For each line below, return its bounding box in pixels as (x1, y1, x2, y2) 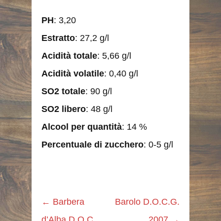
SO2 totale (41, 86, 85, 96)
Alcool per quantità (41, 121, 122, 132)
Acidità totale (41, 50, 97, 61)
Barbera (50, 196, 84, 207)
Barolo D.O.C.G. (115, 196, 180, 207)
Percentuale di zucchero (41, 139, 144, 149)
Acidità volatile (41, 68, 104, 78)
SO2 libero (41, 104, 86, 114)
